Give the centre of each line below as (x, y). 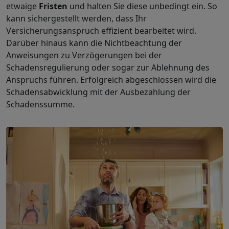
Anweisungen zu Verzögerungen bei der (84, 55)
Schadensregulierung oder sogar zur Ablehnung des (108, 67)
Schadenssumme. (40, 104)
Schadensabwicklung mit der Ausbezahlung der (98, 92)
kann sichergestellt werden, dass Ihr (76, 18)
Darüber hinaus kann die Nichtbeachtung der (94, 43)
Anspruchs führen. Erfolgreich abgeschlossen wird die (111, 80)
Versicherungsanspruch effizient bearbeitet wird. (101, 31)
